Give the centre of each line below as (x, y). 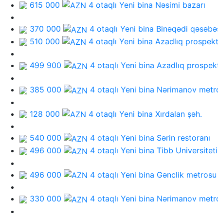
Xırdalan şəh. (179, 114)
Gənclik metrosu (187, 174)
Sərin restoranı (183, 138)
